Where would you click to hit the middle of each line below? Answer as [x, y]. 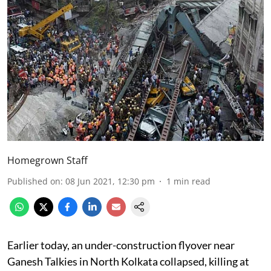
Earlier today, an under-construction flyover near [121, 245]
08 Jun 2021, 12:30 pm [110, 181]
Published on [34, 181]
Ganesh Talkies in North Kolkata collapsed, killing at [128, 261]
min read [192, 181]
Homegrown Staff [47, 160]
